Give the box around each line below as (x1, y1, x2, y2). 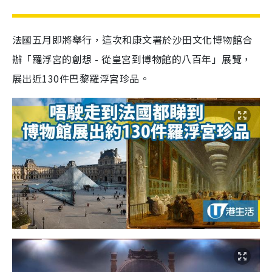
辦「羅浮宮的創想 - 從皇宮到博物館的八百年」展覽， (12, 52, 252, 66)
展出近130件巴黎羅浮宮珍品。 (12, 71, 152, 86)
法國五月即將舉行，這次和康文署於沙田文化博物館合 (12, 32, 253, 47)
